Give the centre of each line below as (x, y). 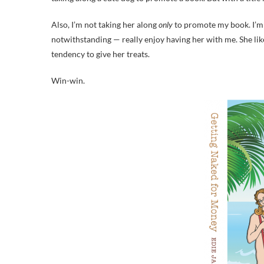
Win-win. (68, 80)
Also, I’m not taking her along (105, 24)
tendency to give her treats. (100, 54)
